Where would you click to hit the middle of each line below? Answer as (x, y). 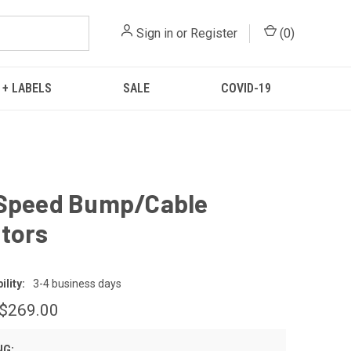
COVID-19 (246, 88)
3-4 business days (77, 284)
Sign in (155, 33)
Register (214, 33)
